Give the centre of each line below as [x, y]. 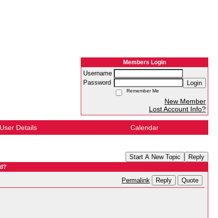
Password [98, 83]
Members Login [145, 62]
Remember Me [141, 91]
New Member [185, 101]
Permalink [136, 181]
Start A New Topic [155, 157]
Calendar [145, 127]
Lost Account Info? [177, 109]
